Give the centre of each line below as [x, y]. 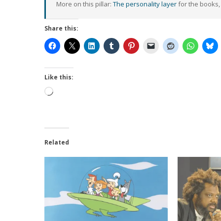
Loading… [68, 92]
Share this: [61, 28]
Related [57, 142]
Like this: [59, 77]
